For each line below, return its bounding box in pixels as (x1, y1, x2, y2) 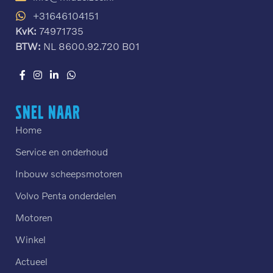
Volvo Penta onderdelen (15, 189, 116, 201)
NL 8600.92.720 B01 (41, 40, 140, 52)
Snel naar (15, 102, 80, 122)
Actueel (15, 255, 48, 267)
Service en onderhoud (15, 145, 108, 157)
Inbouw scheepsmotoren (15, 167, 122, 179)
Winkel (15, 233, 46, 245)
